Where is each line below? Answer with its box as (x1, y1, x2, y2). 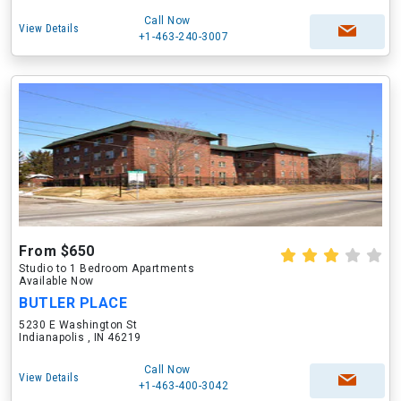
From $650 (19, 243, 95, 260)
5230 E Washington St (19, 319, 137, 331)
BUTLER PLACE (19, 294, 127, 311)
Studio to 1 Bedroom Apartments (19, 262, 194, 275)
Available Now (19, 275, 94, 287)
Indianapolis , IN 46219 (19, 331, 141, 344)
